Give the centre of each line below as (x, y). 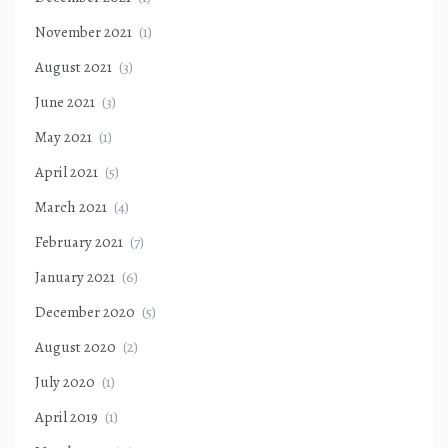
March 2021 (71, 207)
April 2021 (66, 172)
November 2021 (83, 32)
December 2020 (85, 312)
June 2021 (65, 102)
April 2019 (66, 417)
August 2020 (75, 347)
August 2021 (73, 67)
